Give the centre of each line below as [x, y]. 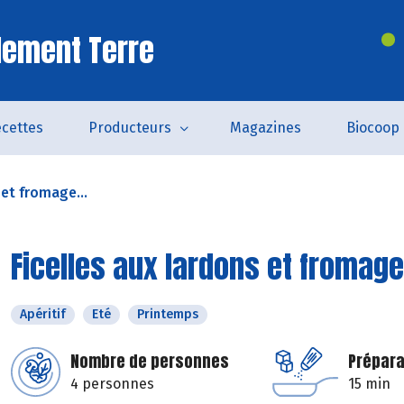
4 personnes [112, 384]
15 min [369, 384]
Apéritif [43, 314]
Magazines [265, 128]
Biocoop [372, 128]
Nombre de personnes [150, 361]
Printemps [168, 314]
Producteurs [129, 128]
